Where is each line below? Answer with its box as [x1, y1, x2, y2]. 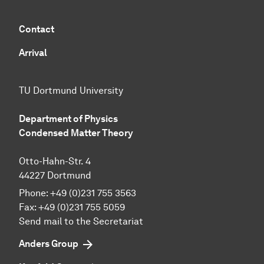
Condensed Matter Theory [19, 127, 133, 139]
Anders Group [19, 238, 78, 250]
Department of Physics [19, 113, 118, 125]
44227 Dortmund [19, 170, 91, 181]
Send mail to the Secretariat [19, 216, 143, 227]
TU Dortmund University [19, 85, 123, 97]
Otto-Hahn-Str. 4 [19, 156, 91, 167]
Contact [19, 24, 54, 35]
